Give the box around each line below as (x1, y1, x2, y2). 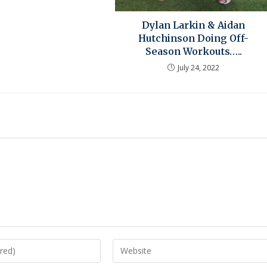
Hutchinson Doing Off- (138, 32, 249, 44)
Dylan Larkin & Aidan (142, 18, 246, 31)
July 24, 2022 (178, 62, 220, 73)
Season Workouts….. (145, 45, 242, 57)
